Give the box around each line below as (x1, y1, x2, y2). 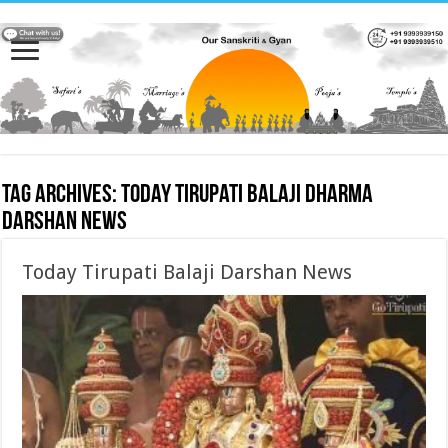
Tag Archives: (2, 182, 122, 210)
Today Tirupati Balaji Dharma (121, 182, 374, 210)
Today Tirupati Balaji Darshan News (22, 260, 353, 285)
